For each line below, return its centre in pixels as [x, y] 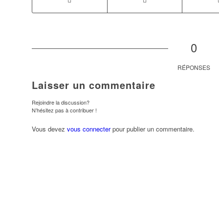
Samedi [39, 206]
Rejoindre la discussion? [60, 102]
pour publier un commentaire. [152, 129]
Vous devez [49, 129]
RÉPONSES [194, 67]
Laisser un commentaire [93, 85]
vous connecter [88, 129]
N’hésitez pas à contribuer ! [64, 110]
